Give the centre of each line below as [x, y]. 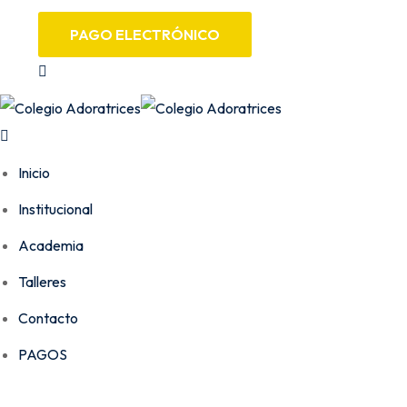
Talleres [42, 282]
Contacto [48, 318]
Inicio [34, 173]
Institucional [55, 209]
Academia [51, 246]
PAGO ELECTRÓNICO [145, 35]
